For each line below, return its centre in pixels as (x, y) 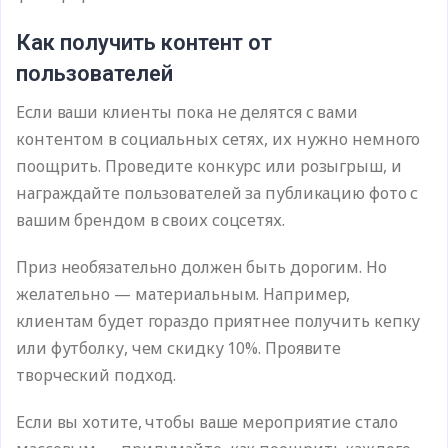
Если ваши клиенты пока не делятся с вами (187, 112)
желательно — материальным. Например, (183, 294)
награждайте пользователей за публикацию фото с (217, 193)
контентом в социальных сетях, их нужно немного (218, 139)
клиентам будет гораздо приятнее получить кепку (218, 321)
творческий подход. (96, 375)
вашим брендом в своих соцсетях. (152, 220)
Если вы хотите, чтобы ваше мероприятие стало (207, 422)
